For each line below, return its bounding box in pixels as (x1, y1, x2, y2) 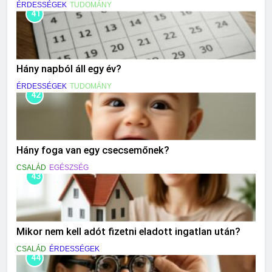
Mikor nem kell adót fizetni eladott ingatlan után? (16, 225, 240, 237)
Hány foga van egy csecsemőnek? (16, 144, 169, 156)
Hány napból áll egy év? (16, 63, 121, 75)
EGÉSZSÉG (49, 163, 89, 172)
